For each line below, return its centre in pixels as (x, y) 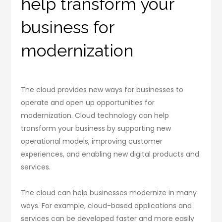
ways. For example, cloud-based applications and (107, 205)
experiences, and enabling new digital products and (110, 154)
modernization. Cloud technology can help (95, 115)
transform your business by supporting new (96, 128)
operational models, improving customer (92, 141)
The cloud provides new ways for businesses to (102, 89)
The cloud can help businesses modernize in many (109, 193)
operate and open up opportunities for (88, 102)
